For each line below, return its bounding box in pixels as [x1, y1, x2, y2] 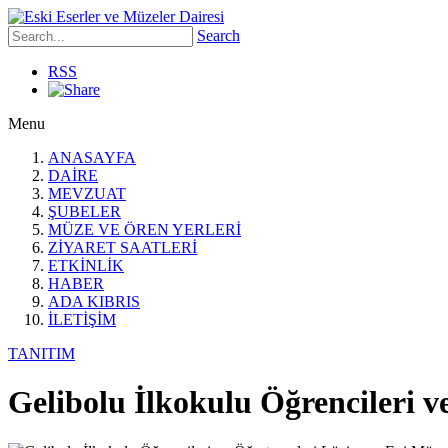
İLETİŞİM [48, 311, 116, 328]
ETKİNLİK [48, 257, 124, 274]
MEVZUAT [48, 185, 126, 202]
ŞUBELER [48, 203, 121, 220]
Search [197, 27, 240, 44]
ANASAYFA [48, 149, 136, 166]
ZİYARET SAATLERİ [48, 239, 197, 256]
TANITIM [8, 345, 75, 362]
